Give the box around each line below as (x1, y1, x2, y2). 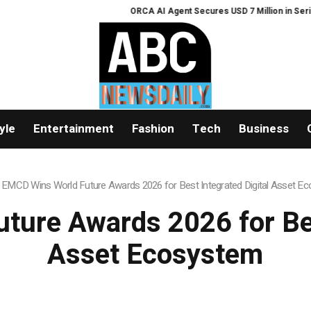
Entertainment (33, 120, 114, 138)
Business (238, 120, 289, 138)
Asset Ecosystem (47, 235, 264, 276)
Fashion (131, 120, 174, 138)
